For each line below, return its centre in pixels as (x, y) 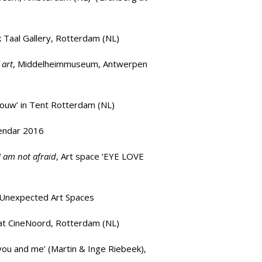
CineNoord (30, 223)
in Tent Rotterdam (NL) (66, 105)
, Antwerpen (123, 64)
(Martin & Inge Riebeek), (97, 249)
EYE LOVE (124, 156)
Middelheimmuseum (58, 64)
